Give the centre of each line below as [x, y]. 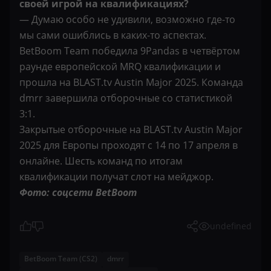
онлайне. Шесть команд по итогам [101, 161]
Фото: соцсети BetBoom [78, 192]
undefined [231, 226]
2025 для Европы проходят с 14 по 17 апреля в [129, 145]
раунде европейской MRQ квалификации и [120, 67]
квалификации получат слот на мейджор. [116, 177]
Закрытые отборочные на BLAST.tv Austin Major [131, 129]
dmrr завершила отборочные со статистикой [126, 98]
